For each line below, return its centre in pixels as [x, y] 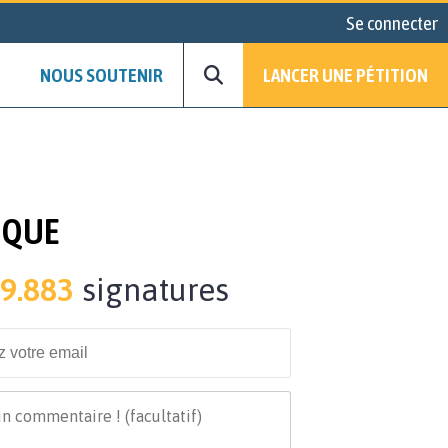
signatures [151, 290]
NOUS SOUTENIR [101, 75]
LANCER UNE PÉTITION [345, 75]
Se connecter [392, 23]
